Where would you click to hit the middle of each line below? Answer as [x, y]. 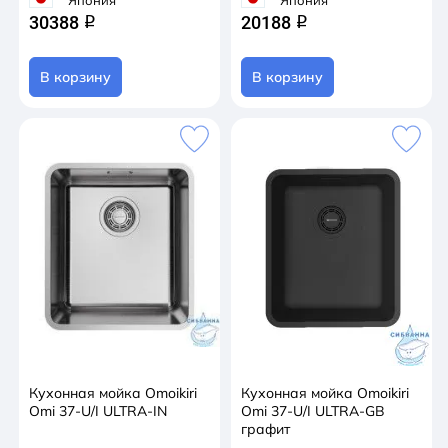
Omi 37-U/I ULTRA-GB [313, 411]
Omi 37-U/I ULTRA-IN [98, 411]
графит [265, 429]
